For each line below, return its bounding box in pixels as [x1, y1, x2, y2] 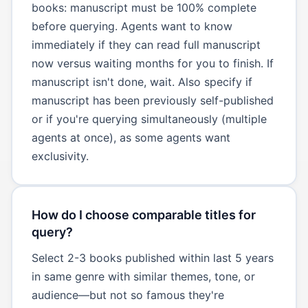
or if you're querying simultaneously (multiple [31, 111, 267, 126]
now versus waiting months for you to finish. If [31, 56, 274, 70]
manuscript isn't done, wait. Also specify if [31, 74, 252, 89]
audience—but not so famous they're [31, 287, 224, 302]
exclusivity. [31, 148, 89, 163]
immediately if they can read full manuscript [31, 37, 261, 52]
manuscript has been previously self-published [31, 93, 274, 107]
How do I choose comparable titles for [31, 207, 256, 222]
